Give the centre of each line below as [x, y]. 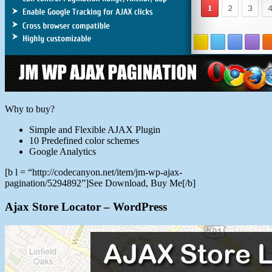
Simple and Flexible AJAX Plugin [95, 130]
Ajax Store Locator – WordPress [86, 207]
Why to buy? [30, 109]
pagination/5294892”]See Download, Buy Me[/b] [100, 183]
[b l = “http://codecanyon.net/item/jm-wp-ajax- [93, 172]
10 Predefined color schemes [84, 141]
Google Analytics [63, 152]
